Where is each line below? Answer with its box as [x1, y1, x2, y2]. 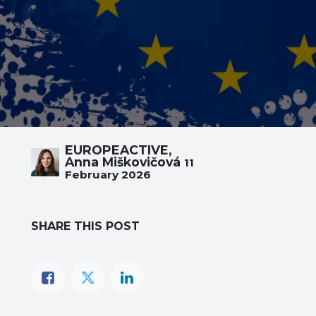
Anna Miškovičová [65, 154, 181, 170]
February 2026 [65, 168, 151, 182]
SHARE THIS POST [31, 219, 140, 233]
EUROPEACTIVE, [65, 142, 171, 158]
